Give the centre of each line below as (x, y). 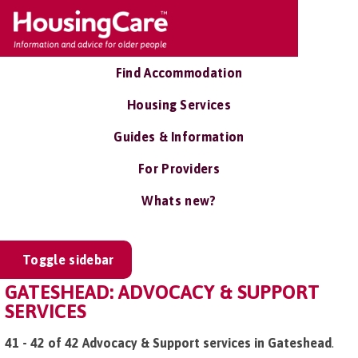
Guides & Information (179, 137)
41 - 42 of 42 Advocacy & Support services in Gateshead (168, 343)
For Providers (179, 169)
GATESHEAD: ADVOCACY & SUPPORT (162, 292)
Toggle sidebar (68, 260)
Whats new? (179, 201)
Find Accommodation (179, 73)
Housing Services (179, 105)
